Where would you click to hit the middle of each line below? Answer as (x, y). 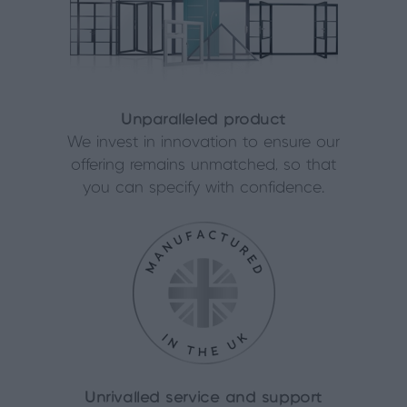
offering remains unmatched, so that (203, 165)
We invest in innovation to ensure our (203, 142)
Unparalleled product (203, 119)
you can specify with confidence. (203, 188)
